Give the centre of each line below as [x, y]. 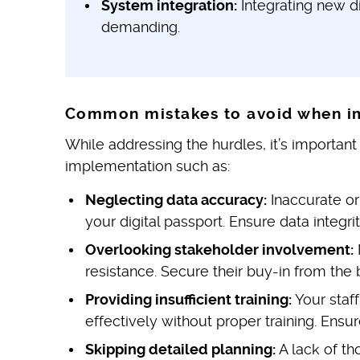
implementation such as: [147, 166]
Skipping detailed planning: [180, 350]
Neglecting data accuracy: [176, 200]
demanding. [140, 27]
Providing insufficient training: [188, 300]
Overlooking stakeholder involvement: [219, 250]
